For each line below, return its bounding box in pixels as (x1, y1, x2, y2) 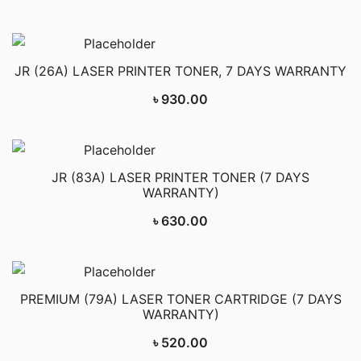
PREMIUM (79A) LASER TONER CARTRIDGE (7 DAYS (19, 290, 342, 307)
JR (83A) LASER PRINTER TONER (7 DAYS (52, 168, 309, 185)
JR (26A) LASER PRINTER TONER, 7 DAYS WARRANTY (15, 62, 346, 79)
